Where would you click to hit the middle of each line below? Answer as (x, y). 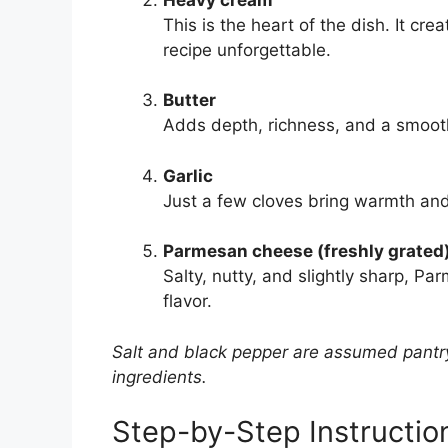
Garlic (188, 175)
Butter (189, 100)
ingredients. (159, 376)
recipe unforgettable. (247, 49)
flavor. (187, 301)
